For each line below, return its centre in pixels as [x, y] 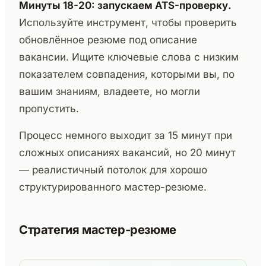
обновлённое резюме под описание [108, 40]
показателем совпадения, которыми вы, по [127, 75]
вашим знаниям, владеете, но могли [110, 92]
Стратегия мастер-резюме [98, 230]
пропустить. [49, 109]
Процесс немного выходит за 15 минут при [126, 136]
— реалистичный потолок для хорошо [113, 170]
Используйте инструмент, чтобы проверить [128, 23]
